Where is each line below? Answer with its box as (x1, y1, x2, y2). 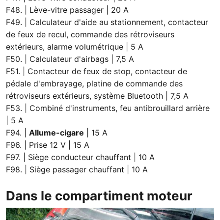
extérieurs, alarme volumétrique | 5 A (6, 42, 143, 52)
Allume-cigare (29, 128, 84, 138)
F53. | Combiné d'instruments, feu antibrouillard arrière (6, 103, 210, 113)
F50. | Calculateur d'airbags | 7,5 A (6, 54, 134, 64)
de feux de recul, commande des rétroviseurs (6, 29, 174, 40)
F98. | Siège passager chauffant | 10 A (6, 165, 148, 175)
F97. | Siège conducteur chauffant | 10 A (6, 152, 155, 163)
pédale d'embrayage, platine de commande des (6, 79, 183, 89)
